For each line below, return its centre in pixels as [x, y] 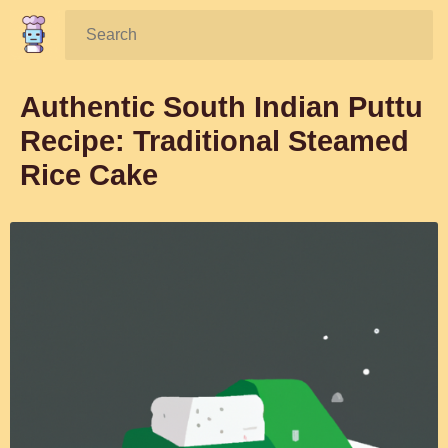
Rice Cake [89, 175]
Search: [107, 29]
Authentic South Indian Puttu [221, 107]
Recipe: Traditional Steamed [214, 141]
